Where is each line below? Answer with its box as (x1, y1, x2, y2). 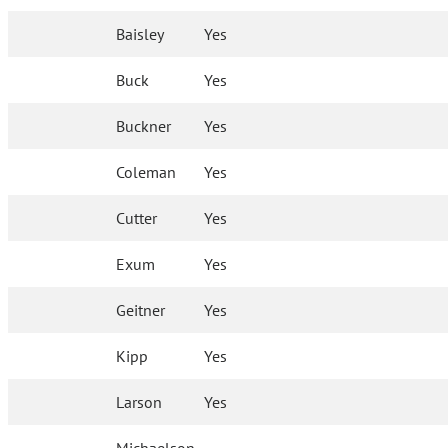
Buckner (116, 116, 172, 137)
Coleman (116, 162, 177, 183)
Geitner (116, 300, 166, 321)
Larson (116, 392, 163, 413)
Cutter (116, 208, 158, 229)
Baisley (116, 24, 165, 45)
